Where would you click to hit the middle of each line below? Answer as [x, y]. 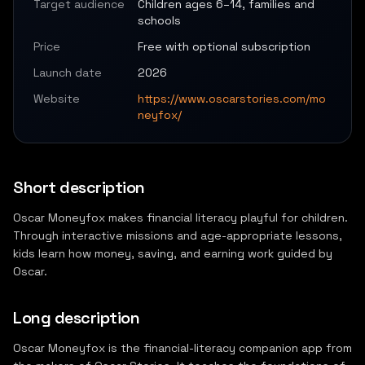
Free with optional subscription [224, 46]
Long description [76, 318]
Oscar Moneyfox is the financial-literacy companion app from [182, 348]
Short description [79, 187]
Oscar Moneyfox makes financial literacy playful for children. [180, 218]
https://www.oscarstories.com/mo [232, 99]
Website [57, 99]
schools [159, 20]
